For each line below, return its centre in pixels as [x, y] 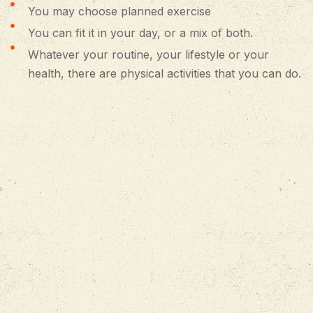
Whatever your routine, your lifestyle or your [148, 54]
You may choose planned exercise [119, 11]
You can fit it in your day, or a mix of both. [140, 32]
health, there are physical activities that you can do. [164, 73]
